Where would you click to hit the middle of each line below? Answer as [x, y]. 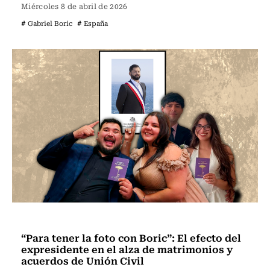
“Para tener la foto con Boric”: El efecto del [131, 237]
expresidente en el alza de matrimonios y [127, 249]
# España [93, 23]
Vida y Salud [51, 219]
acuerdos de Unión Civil [83, 260]
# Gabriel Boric [47, 23]
